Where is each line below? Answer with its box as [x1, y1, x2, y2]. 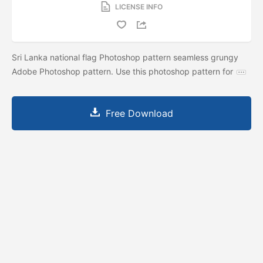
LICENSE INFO [114, 2, 163, 11]
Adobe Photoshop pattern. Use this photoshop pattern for [12, 66, 233, 76]
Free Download [105, 107, 173, 119]
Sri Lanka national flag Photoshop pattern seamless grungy [12, 52, 238, 62]
